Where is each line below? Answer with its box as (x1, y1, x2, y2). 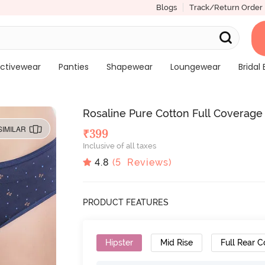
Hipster (105, 237, 134, 247)
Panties (58, 61, 89, 73)
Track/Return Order (189, 3, 263, 12)
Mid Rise (160, 237, 193, 247)
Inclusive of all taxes (83, 141, 157, 150)
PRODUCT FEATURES (83, 197, 169, 207)
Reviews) (121, 156, 172, 168)
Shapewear (106, 61, 153, 73)
